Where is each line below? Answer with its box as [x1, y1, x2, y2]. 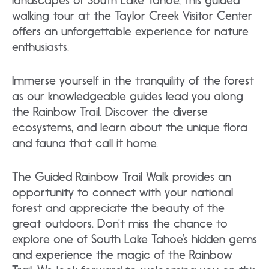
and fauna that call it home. [12, 136, 158, 151]
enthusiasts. [12, 40, 69, 55]
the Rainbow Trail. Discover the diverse [12, 104, 208, 119]
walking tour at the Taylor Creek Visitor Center [12, 8, 252, 23]
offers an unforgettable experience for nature [12, 24, 249, 39]
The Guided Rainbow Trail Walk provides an [12, 169, 231, 184]
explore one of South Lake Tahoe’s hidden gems [12, 232, 257, 247]
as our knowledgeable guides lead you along [12, 89, 243, 104]
